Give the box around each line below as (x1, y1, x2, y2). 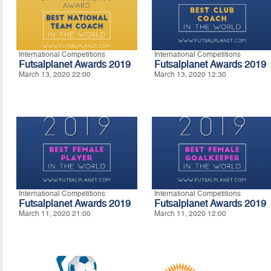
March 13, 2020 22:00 (18, 70, 91, 79)
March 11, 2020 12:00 (154, 209, 226, 218)
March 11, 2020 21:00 (18, 209, 91, 218)
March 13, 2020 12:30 (154, 70, 226, 79)
